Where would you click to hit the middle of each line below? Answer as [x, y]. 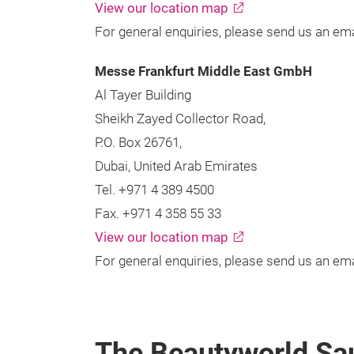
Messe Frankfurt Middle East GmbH [203, 72]
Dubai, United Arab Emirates [176, 166]
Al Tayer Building [143, 95]
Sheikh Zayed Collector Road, [180, 119]
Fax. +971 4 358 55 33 [158, 214]
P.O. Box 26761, [138, 143]
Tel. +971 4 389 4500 [154, 190]
